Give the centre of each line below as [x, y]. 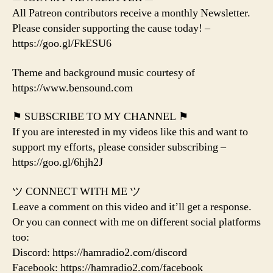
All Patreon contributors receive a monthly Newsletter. [131, 13]
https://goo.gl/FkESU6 [62, 44]
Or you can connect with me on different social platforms [136, 222]
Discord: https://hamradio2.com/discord [100, 252]
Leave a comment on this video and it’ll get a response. [132, 207]
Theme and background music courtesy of [104, 73]
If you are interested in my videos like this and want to [130, 132]
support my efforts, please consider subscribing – [119, 147]
